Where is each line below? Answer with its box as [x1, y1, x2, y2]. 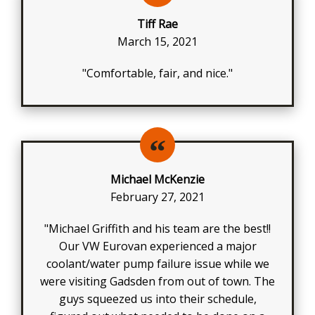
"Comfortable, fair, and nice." [82, 65, 233, 81]
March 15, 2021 [117, 33, 198, 49]
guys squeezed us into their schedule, [58, 290, 257, 307]
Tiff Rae [137, 15, 178, 32]
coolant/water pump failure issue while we [46, 255, 269, 271]
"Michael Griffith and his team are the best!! [44, 220, 271, 236]
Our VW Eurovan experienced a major [58, 238, 257, 254]
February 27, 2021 [110, 188, 205, 205]
